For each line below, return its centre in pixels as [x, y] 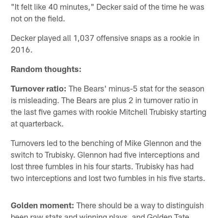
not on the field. [38, 18]
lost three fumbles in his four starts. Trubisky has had [102, 166]
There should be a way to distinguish [139, 205]
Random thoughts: [46, 68]
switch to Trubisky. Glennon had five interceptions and [105, 154]
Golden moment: [43, 205]
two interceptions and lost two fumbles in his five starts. [108, 177]
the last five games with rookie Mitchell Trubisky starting [109, 111]
